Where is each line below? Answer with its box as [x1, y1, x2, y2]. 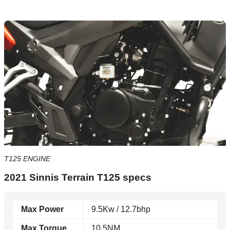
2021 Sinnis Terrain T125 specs [4, 171, 151, 183]
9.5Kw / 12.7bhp [91, 204, 150, 214]
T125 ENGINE [4, 154, 50, 163]
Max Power [21, 204, 64, 214]
